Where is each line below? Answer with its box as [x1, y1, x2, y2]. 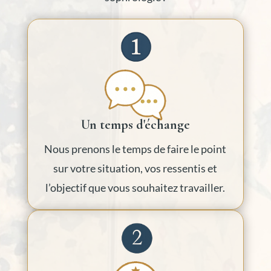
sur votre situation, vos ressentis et [53, 162, 218, 175]
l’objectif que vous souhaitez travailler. [45, 181, 226, 195]
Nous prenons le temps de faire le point [44, 142, 227, 156]
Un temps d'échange [80, 117, 190, 133]
